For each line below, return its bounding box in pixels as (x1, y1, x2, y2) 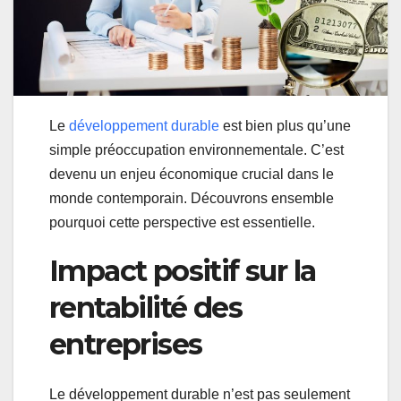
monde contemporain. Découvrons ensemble (49, 191, 334, 207)
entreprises (49, 327, 202, 363)
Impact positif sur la (49, 253, 316, 289)
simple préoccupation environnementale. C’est (49, 142, 344, 158)
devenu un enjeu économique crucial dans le (49, 166, 334, 183)
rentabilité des (49, 290, 242, 326)
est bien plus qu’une (219, 118, 351, 134)
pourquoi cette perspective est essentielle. (49, 215, 315, 231)
